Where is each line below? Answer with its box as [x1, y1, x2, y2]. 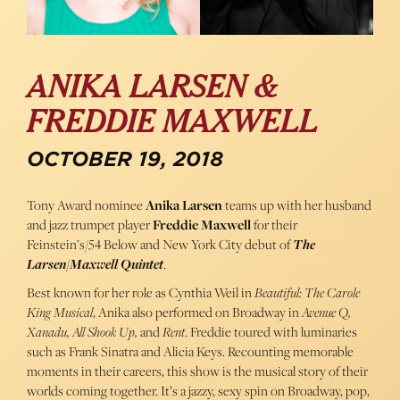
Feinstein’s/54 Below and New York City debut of [27, 235, 293, 254]
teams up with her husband [222, 196, 371, 215]
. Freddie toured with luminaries [185, 322, 357, 342]
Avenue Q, [302, 303, 351, 322]
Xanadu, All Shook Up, [27, 322, 137, 342]
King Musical [27, 303, 93, 322]
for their [251, 215, 297, 235]
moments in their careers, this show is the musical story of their [27, 362, 368, 381]
